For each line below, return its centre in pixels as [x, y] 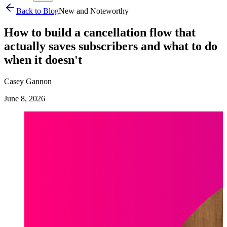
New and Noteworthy [94, 11]
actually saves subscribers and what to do [111, 46]
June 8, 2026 [25, 98]
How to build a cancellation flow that [100, 32]
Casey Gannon [28, 81]
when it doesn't [43, 60]
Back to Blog [37, 11]
